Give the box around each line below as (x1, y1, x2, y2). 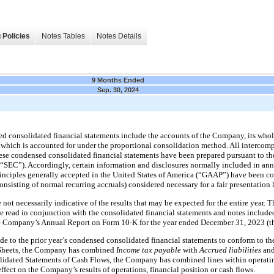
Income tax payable (116, 245, 183, 254)
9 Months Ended (92, 76, 144, 84)
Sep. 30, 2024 (97, 86, 139, 94)
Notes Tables (42, 32, 85, 41)
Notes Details (97, 32, 141, 41)
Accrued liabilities (199, 245, 263, 254)
